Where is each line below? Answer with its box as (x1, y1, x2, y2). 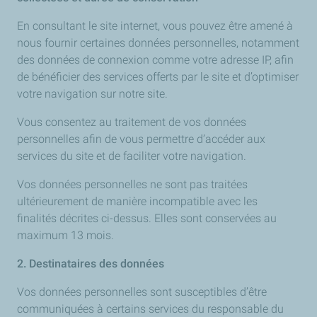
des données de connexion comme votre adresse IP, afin (17, 53, 294, 67)
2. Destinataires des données (17, 257, 164, 270)
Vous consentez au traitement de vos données (17, 115, 246, 129)
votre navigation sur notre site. (17, 87, 168, 100)
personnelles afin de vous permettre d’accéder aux (17, 132, 265, 146)
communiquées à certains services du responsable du (17, 302, 284, 316)
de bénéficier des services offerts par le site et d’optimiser (17, 70, 299, 83)
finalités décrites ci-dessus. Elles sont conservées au (17, 212, 277, 225)
